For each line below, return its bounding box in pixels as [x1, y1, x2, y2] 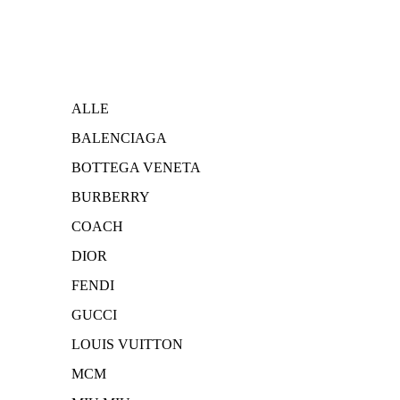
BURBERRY [71, 189, 150, 205]
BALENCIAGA [71, 130, 167, 146]
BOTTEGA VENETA [71, 160, 201, 176]
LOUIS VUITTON [71, 337, 183, 353]
